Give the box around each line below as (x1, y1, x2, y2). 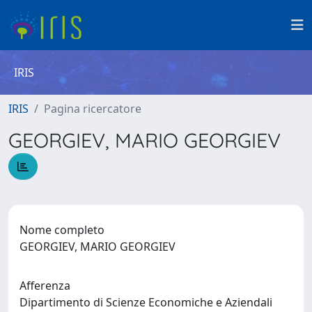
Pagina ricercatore (44, 101, 141, 116)
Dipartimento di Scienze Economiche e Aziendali (19, 294, 272, 310)
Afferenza (19, 277, 70, 293)
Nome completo (19, 221, 104, 237)
